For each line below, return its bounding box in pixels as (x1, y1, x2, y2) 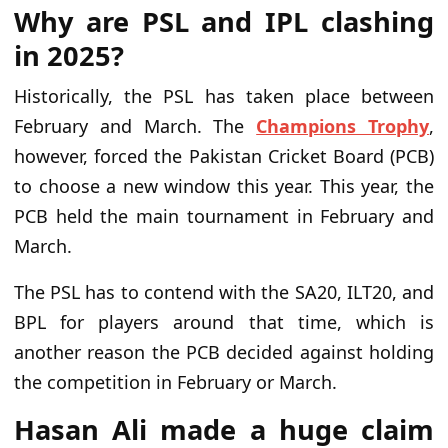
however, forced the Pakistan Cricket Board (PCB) (14, 144, 434, 169)
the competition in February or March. (14, 370, 337, 395)
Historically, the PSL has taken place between (14, 84, 434, 109)
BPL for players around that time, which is (14, 310, 434, 335)
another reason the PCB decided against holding (14, 340, 434, 365)
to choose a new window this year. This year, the (14, 174, 434, 199)
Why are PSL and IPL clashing (14, 3, 434, 41)
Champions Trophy (256, 114, 430, 139)
